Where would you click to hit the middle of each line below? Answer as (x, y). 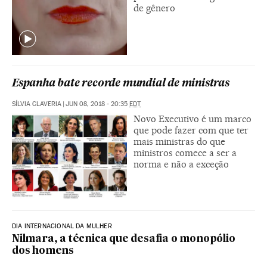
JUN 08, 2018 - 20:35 (97, 104)
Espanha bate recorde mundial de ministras (121, 84)
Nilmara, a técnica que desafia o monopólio (124, 240)
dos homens (43, 252)
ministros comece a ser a (185, 153)
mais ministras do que (179, 142)
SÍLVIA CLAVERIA (37, 104)
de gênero (154, 8)
